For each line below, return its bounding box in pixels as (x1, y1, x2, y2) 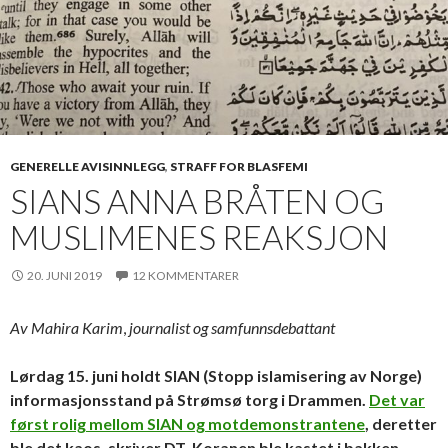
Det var (369, 389, 425, 409)
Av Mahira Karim (10, 317, 123, 337)
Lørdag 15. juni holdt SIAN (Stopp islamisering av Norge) (10, 365, 422, 385)
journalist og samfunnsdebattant (129, 317, 335, 337)
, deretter (365, 413, 437, 433)
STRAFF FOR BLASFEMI (170, 158, 308, 174)
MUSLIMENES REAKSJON (10, 216, 388, 257)
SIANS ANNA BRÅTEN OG (10, 180, 384, 221)
